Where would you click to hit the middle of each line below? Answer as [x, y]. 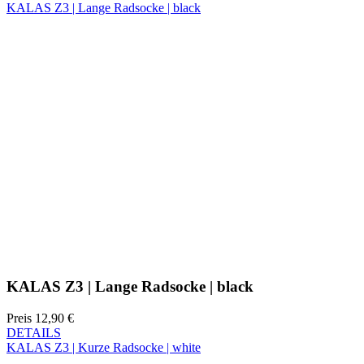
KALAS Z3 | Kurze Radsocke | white [104, 277]
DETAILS [34, 262]
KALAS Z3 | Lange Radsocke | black [130, 217]
